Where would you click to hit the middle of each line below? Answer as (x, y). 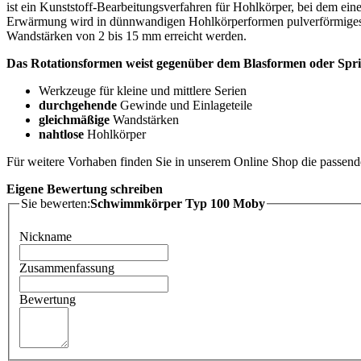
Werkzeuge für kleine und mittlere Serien (143, 90)
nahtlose (61, 134)
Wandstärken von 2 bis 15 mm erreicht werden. (127, 35)
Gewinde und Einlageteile (185, 105)
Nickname (46, 237)
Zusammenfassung (67, 268)
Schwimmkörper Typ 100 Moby (178, 203)
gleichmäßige (74, 119)
